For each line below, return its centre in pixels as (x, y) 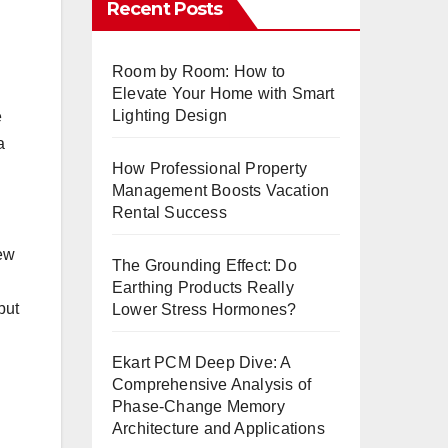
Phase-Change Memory (198, 406)
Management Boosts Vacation (221, 190)
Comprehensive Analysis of (211, 384)
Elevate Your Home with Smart (223, 93)
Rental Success (169, 212)
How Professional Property (209, 168)
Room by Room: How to (198, 71)
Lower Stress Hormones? (204, 309)
